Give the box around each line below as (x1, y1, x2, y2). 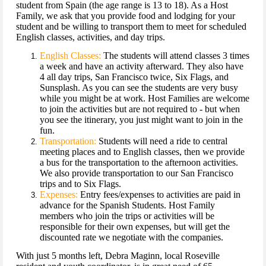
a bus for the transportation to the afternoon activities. (40, 157, 238, 168)
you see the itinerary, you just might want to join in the (40, 115, 243, 125)
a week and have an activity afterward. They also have (40, 61, 243, 72)
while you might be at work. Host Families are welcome (40, 93, 249, 104)
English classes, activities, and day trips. (16, 32, 165, 43)
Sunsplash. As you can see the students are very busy (40, 83, 238, 93)
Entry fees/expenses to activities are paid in (78, 189, 240, 200)
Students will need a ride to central (96, 136, 227, 147)
